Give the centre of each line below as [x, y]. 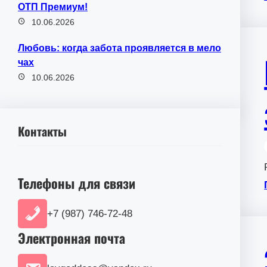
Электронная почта [72, 238]
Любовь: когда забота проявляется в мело [119, 48]
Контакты [42, 131]
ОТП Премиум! [53, 7]
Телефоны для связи [77, 183]
